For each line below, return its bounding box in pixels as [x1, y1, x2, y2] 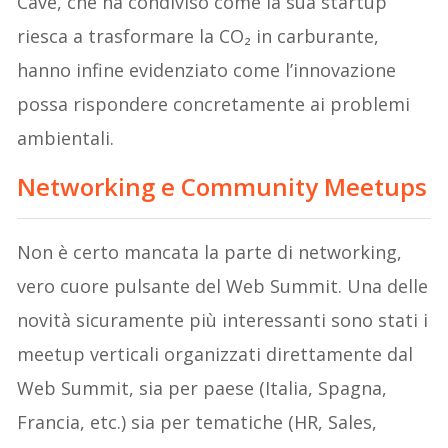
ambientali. [17, 126, 115, 151]
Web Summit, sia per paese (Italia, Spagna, [17, 376, 388, 401]
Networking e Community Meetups [17, 170, 428, 204]
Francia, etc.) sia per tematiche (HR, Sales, [17, 410, 378, 435]
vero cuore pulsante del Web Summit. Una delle [17, 274, 429, 299]
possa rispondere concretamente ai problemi [17, 92, 411, 117]
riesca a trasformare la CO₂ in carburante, [17, 24, 380, 49]
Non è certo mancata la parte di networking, [17, 240, 403, 265]
